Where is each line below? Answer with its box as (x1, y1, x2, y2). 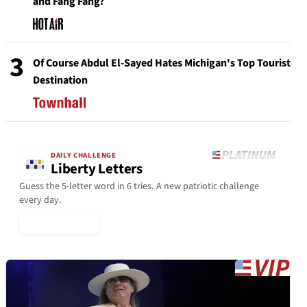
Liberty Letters (51, 159, 143, 180)
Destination (33, 73, 88, 88)
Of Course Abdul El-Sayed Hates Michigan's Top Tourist (33, 56, 291, 71)
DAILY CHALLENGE (51, 150, 116, 161)
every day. (19, 193, 62, 207)
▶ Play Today (27, 214, 91, 230)
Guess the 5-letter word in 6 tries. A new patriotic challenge (19, 179, 259, 193)
